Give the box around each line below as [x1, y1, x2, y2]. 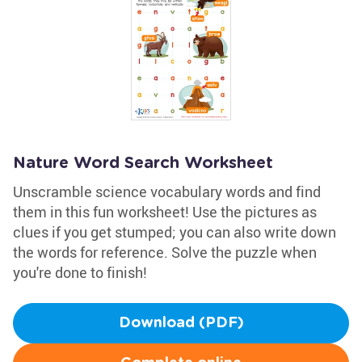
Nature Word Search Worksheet [13, 155, 273, 171]
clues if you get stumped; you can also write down [13, 222, 336, 242]
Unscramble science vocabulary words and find [13, 182, 321, 201]
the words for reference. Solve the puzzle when [13, 242, 317, 262]
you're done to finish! [13, 263, 147, 282]
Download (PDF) [118, 316, 244, 330]
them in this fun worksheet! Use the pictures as [13, 202, 317, 221]
